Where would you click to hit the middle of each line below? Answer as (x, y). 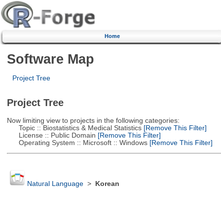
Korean (107, 184)
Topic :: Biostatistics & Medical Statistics (74, 128)
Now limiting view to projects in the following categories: (93, 120)
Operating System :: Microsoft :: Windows (77, 143)
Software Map (50, 59)
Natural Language (55, 184)
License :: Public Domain (51, 135)
